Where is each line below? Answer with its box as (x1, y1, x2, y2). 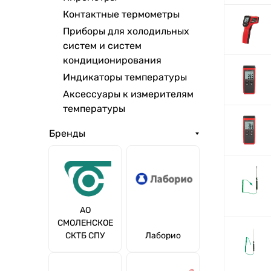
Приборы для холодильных (63, 25, 189, 37)
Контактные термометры (63, 8, 180, 20)
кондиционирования (63, 54, 162, 66)
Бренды (49, 128, 85, 139)
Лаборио (145, 230, 181, 241)
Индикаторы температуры (63, 71, 187, 83)
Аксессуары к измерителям (63, 88, 194, 100)
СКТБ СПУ (65, 230, 105, 241)
